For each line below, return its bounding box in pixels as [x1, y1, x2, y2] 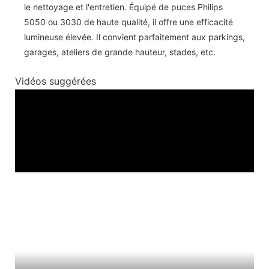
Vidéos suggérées [15, 75, 96, 88]
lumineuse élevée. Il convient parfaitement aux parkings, [24, 31, 245, 42]
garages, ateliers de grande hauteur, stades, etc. [24, 46, 216, 57]
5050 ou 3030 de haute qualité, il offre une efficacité [24, 16, 233, 27]
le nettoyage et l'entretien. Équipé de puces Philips [24, 1, 223, 12]
